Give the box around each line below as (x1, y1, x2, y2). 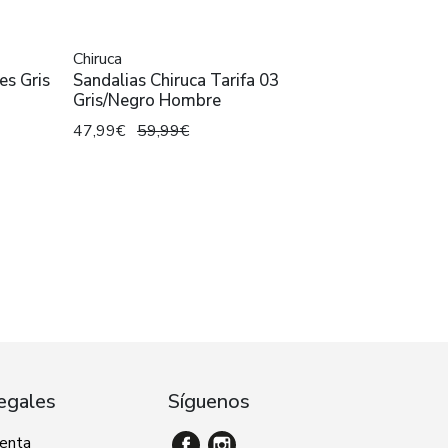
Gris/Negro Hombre (73, 89, 221, 113)
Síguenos (168, 388, 250, 416)
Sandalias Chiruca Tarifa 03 (73, 69, 279, 93)
